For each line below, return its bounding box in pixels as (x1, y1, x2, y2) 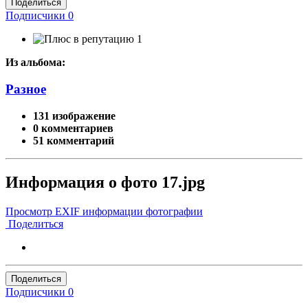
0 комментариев (33, 122, 113, 134)
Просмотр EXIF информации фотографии (5, 205, 203, 217)
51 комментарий (33, 134, 114, 146)
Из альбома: (5, 56, 65, 69)
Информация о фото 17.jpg (5, 173, 205, 191)
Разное (5, 82, 46, 97)
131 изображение (33, 109, 115, 122)
